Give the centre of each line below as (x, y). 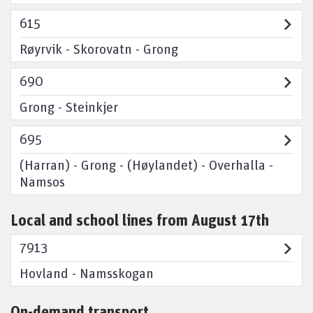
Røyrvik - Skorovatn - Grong (99, 49)
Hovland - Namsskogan (87, 273)
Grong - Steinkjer (69, 107)
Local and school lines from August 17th (140, 220)
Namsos (42, 181)
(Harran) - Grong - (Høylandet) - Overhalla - (146, 165)
